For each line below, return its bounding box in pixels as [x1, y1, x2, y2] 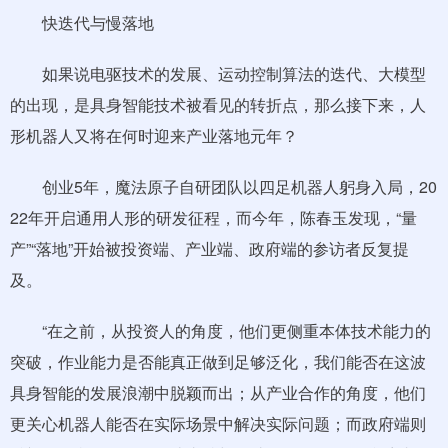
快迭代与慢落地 [10, 11, 154, 34]
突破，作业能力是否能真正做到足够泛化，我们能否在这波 [10, 350, 426, 373]
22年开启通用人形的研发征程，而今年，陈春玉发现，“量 [10, 206, 417, 229]
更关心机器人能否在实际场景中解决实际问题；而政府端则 [10, 412, 426, 435]
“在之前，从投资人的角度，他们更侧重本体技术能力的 [10, 319, 431, 342]
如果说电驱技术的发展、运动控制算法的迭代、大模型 [10, 62, 426, 85]
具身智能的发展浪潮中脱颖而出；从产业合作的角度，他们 [10, 381, 426, 404]
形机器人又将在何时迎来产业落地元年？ [10, 124, 298, 147]
